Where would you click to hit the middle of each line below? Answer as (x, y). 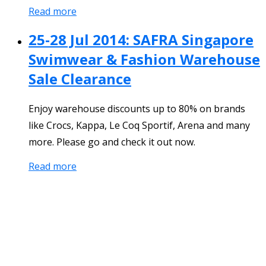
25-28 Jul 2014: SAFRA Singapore (141, 39)
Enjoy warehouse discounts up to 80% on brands (137, 108)
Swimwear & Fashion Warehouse (144, 59)
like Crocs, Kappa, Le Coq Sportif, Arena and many (139, 125)
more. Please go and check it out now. (112, 142)
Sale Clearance (80, 78)
